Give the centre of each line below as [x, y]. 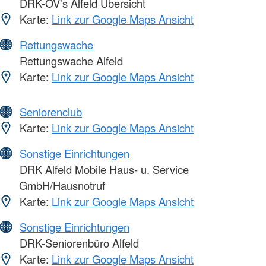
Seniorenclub [51, 112]
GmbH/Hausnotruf [62, 186]
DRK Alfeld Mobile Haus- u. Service [103, 170]
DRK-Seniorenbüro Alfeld [78, 243]
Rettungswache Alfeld [70, 61]
